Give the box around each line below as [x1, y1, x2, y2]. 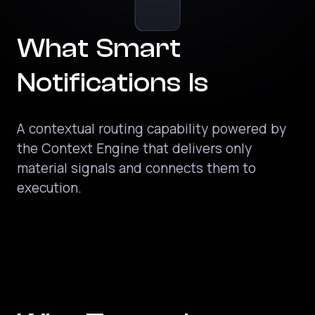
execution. [16, 182, 82, 196]
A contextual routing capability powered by [16, 123, 286, 137]
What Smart [16, 32, 181, 64]
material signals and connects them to [16, 162, 256, 176]
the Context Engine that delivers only [16, 143, 252, 157]
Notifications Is [16, 67, 208, 98]
